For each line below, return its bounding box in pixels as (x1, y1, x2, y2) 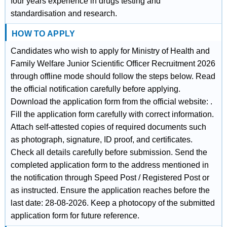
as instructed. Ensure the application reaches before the (10, 186, 210, 195)
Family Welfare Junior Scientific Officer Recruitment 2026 (10, 59, 215, 68)
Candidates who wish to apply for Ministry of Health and (10, 47, 210, 55)
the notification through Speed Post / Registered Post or (10, 173, 209, 182)
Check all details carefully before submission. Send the (10, 148, 207, 157)
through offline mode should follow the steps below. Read (10, 72, 215, 81)
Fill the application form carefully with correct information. (10, 110, 214, 119)
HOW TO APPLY (11, 29, 75, 38)
